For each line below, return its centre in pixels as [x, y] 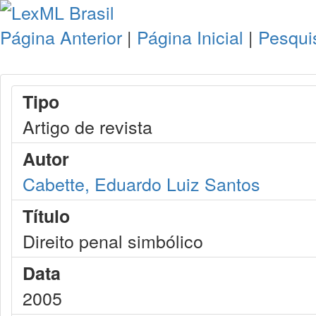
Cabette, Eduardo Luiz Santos [141, 183]
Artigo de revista [87, 126]
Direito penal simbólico [113, 241]
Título [46, 216]
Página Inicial [190, 37]
